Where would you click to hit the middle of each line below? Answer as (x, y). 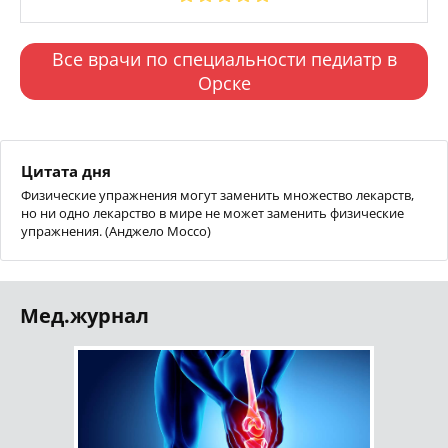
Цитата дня (66, 170)
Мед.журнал (84, 315)
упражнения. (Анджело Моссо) (116, 230)
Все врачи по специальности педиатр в (224, 58)
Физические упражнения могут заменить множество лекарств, (217, 194)
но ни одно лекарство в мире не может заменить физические (212, 212)
